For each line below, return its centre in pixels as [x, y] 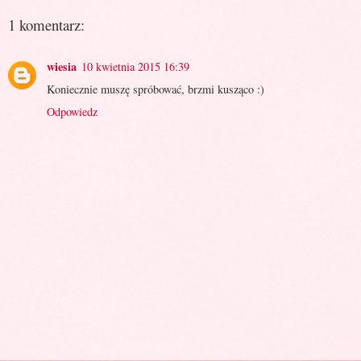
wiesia [62, 66]
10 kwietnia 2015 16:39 [135, 66]
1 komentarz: [46, 24]
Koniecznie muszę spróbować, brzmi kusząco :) [156, 89]
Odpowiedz [72, 111]
